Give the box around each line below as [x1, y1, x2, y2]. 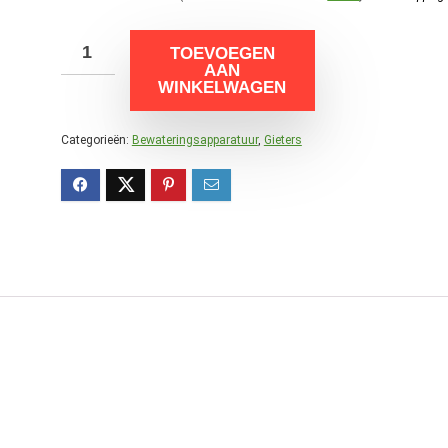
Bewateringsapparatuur [131, 133, 258, 147]
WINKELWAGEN [158, 78, 287, 97]
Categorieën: [60, 133, 132, 147]
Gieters [263, 133, 302, 147]
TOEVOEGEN [169, 44, 275, 63]
